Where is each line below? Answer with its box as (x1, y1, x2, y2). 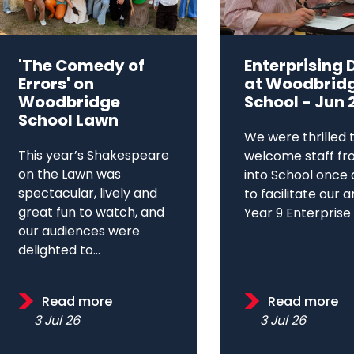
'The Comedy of (18, 59, 145, 76)
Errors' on (18, 77, 94, 94)
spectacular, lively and (18, 188, 157, 201)
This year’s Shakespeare (18, 150, 169, 164)
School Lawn (18, 114, 119, 130)
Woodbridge (18, 96, 120, 112)
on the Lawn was (18, 169, 121, 183)
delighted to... (18, 245, 100, 258)
